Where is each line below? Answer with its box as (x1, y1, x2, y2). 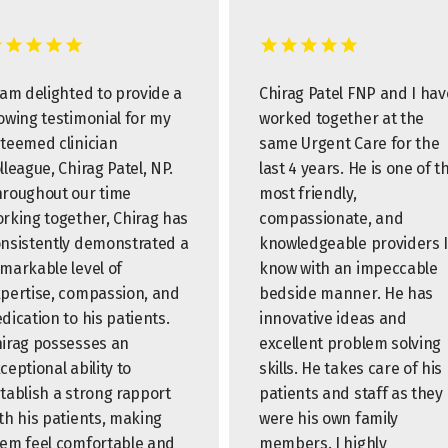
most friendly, (259, 184, 357, 203)
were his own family (259, 409, 398, 428)
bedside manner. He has (259, 284, 433, 303)
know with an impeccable (259, 259, 438, 278)
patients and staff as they (259, 384, 443, 403)
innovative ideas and (259, 309, 407, 328)
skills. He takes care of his (259, 359, 443, 378)
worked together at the (259, 109, 424, 128)
